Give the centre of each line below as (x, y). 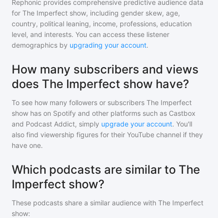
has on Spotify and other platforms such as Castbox (112, 113)
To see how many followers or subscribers (79, 102)
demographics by (40, 45)
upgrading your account (108, 45)
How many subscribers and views (105, 69)
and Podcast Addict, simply (55, 124)
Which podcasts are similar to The (106, 170)
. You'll (182, 124)
